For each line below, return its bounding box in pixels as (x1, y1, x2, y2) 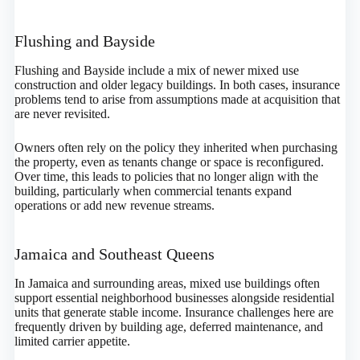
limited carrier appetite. (14, 334, 130, 349)
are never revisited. (14, 107, 110, 121)
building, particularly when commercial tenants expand (14, 184, 292, 198)
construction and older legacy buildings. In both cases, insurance (14, 78, 340, 92)
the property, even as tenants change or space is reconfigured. (14, 155, 324, 170)
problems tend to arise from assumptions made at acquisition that (14, 92, 340, 107)
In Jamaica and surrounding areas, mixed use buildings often (14, 276, 320, 291)
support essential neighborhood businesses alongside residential (14, 291, 334, 305)
